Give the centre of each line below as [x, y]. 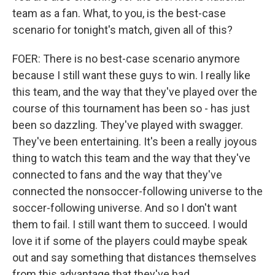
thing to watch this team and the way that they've [131, 158]
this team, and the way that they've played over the [135, 92]
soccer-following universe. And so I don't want [125, 208]
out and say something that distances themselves [134, 258]
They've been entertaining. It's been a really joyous [135, 141]
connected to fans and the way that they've [117, 175]
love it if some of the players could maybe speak [130, 241]
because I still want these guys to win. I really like [131, 75]
